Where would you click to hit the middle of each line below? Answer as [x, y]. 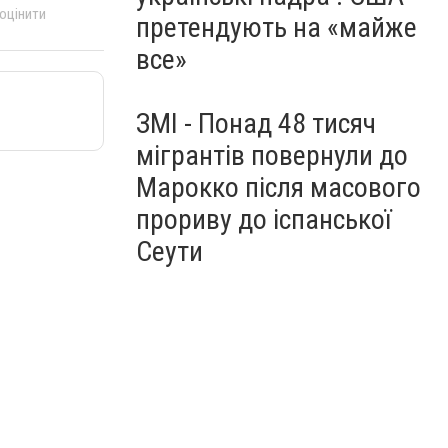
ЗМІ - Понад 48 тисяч [256, 123]
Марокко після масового [278, 187]
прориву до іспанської [263, 219]
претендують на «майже [276, 27]
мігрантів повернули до [272, 155]
